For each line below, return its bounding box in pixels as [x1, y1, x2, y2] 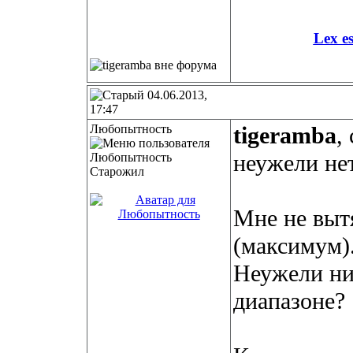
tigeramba [233, 122, 336, 149]
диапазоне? [233, 288, 345, 314]
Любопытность [90, 122, 172, 136]
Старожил [90, 165, 144, 178]
